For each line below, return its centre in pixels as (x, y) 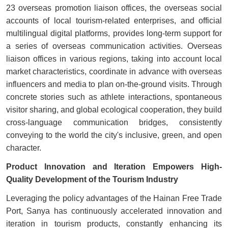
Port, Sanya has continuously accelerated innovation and (114, 211)
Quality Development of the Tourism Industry (92, 179)
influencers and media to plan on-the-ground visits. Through (114, 84)
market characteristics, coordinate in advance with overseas (114, 71)
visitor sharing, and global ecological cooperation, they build (114, 109)
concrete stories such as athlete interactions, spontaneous (114, 97)
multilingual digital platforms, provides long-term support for (114, 33)
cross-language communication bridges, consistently (114, 122)
